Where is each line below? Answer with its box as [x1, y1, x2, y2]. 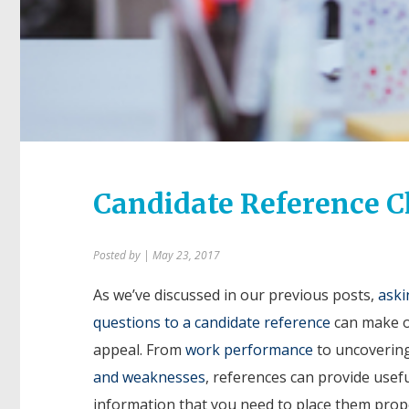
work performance [185, 340, 313, 361]
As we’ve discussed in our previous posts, [93, 285, 378, 306]
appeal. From [93, 340, 185, 361]
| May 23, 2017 [143, 247, 220, 264]
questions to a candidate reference [93, 312, 330, 333]
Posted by [93, 247, 143, 264]
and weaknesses [93, 367, 205, 388]
